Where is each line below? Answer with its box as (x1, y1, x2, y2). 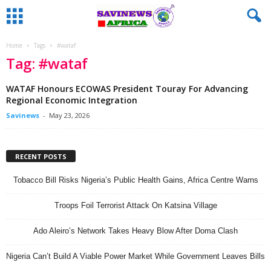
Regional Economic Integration (6, 94, 137, 106)
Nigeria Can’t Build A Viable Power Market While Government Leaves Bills (6, 251, 265, 261)
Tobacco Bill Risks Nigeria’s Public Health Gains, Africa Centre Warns (13, 175, 258, 184)
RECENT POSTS (15, 151, 67, 161)
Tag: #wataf (6, 53, 88, 73)
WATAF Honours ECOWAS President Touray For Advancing (6, 83, 248, 94)
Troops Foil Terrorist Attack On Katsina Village (54, 200, 217, 210)
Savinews (6, 111, 39, 120)
